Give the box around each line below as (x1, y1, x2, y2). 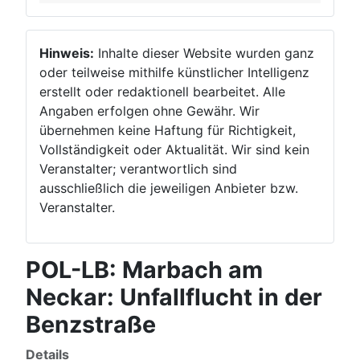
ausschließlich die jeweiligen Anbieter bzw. (39, 180, 298, 196)
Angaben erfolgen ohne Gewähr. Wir (39, 103, 260, 119)
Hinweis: (39, 45, 94, 61)
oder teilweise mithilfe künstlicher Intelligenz (39, 64, 309, 80)
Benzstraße (26, 310, 156, 338)
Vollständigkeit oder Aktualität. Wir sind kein (39, 141, 309, 157)
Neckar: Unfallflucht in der (26, 283, 322, 311)
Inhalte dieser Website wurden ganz (94, 45, 314, 61)
